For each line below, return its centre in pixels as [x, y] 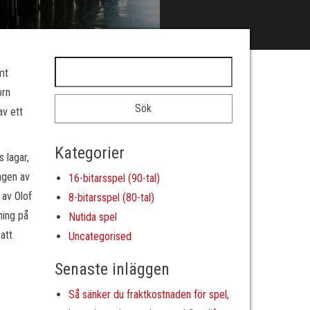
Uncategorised [100, 236]
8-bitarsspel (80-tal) [111, 198]
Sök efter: [78, 65]
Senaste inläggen [112, 269]
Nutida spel [92, 217]
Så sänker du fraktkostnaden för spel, [148, 294]
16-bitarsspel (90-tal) [114, 178]
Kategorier [89, 153]
